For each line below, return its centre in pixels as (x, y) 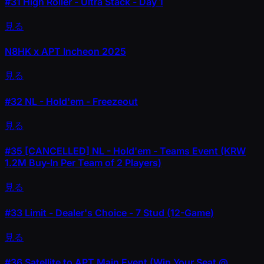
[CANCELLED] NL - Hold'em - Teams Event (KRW (134, 151)
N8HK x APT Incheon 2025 (65, 52)
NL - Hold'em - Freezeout (80, 101)
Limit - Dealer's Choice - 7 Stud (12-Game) (118, 212)
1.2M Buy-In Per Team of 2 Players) (83, 163)
